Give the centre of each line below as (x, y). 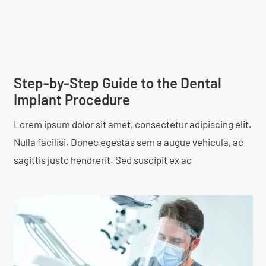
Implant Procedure (72, 99)
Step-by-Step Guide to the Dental (117, 83)
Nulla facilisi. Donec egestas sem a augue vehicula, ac (128, 142)
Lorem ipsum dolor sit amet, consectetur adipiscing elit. (132, 124)
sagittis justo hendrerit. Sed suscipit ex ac (102, 159)
